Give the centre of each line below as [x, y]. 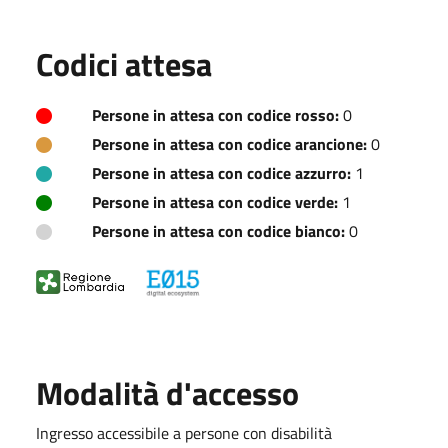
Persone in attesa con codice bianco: [218, 230]
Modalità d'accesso [167, 392]
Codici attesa [124, 63]
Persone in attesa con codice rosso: [215, 114]
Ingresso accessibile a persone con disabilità [184, 432]
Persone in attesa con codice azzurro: [221, 172]
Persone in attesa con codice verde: [215, 201]
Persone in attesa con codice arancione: [229, 143]
